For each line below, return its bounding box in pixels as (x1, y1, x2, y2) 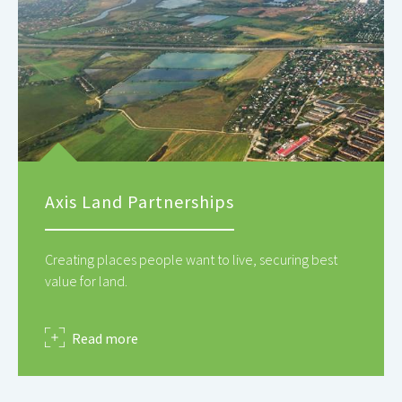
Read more (72, 328, 138, 347)
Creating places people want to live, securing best (45, 249, 337, 268)
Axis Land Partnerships (45, 189, 234, 213)
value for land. (45, 271, 127, 290)
